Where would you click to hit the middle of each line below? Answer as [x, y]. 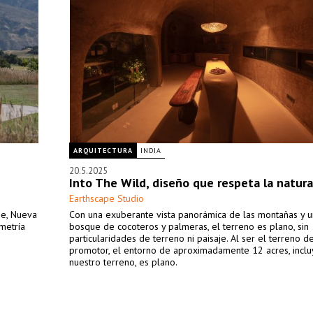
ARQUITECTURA [103, 151]
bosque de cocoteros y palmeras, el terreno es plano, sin [189, 226]
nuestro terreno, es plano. [123, 262]
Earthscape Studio [107, 198]
